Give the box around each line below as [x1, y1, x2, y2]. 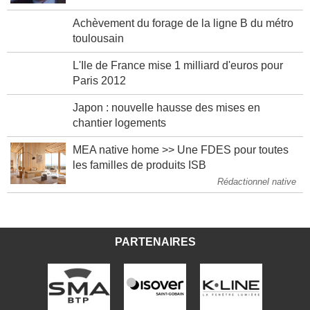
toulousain [73, 42, 124, 55]
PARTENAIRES [114, 246, 196, 258]
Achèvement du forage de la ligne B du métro [73, 27, 293, 39]
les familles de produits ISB [73, 169, 206, 181]
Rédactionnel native [217, 186, 296, 197]
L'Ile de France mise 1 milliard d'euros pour [73, 69, 283, 82]
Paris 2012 [73, 84, 126, 97]
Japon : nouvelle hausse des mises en [73, 111, 260, 124]
